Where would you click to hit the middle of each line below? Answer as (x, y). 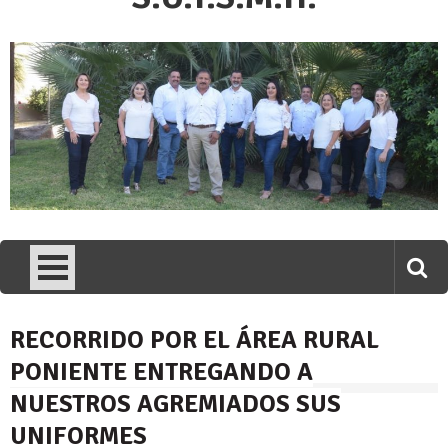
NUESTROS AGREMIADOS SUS (175, 404)
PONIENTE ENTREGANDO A (161, 372)
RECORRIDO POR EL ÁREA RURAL (194, 340)
